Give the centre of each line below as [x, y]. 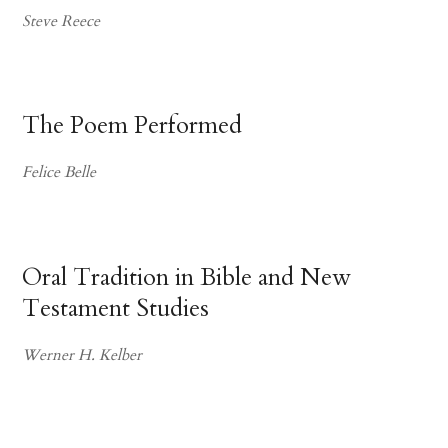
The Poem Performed [132, 126]
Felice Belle [59, 173]
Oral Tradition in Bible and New [187, 277]
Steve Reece [61, 21]
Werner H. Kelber [82, 356]
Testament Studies [116, 308]
